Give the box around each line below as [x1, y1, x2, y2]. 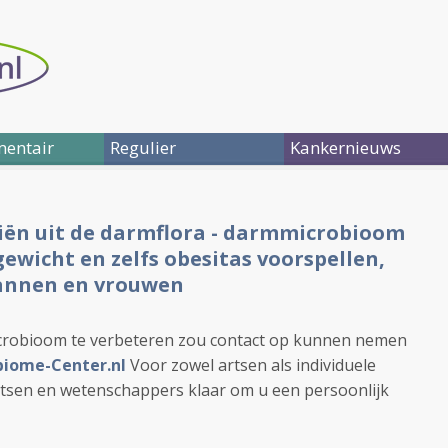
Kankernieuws [290, 136, 401, 159]
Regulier [110, 136, 176, 159]
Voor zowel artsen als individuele [130, 354, 376, 376]
